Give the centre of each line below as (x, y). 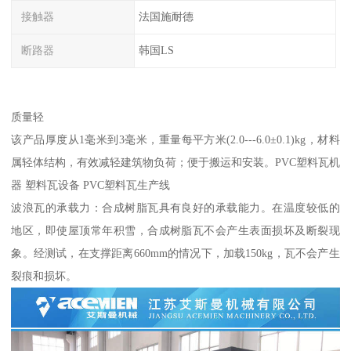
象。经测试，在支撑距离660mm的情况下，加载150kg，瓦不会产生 (175, 253)
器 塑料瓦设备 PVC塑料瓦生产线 (91, 185)
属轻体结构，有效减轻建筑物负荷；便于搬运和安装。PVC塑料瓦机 (175, 162)
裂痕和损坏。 (44, 275)
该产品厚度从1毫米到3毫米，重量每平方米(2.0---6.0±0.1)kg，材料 (175, 139)
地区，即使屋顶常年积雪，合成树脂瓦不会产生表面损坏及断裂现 (175, 230)
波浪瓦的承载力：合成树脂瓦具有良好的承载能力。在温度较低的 (175, 207)
